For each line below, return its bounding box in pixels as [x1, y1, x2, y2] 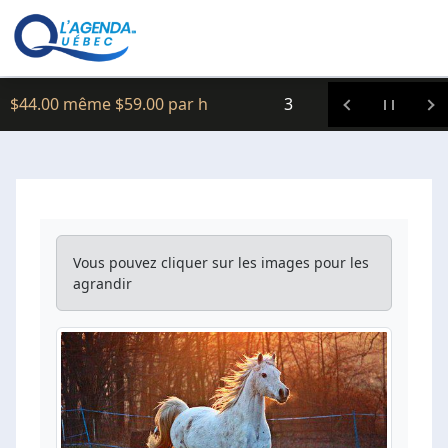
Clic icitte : [10, 47, 85, 69]
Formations [230, 93, 318, 115]
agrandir [73, 274, 132, 293]
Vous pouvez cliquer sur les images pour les [73, 253, 369, 272]
